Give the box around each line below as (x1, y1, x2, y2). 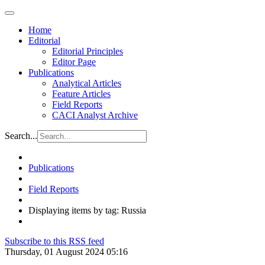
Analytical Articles (52, 78, 121, 88)
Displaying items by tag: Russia (28, 205, 146, 215)
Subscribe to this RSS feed (5, 236, 104, 246)
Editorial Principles (52, 46, 123, 56)
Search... (5, 131, 37, 141)
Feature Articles (52, 89, 111, 99)
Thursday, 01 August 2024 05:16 (5, 247, 128, 257)
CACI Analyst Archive (52, 110, 138, 120)
